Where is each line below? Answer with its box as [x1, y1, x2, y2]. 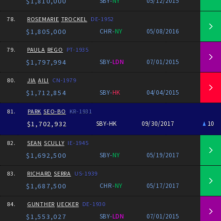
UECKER [57, 200, 79, 208]
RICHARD [27, 170, 52, 177]
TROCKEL [61, 15, 87, 23]
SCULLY [43, 139, 65, 147]
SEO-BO [43, 108, 66, 115]
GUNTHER [27, 200, 55, 208]
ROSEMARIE [27, 15, 59, 23]
